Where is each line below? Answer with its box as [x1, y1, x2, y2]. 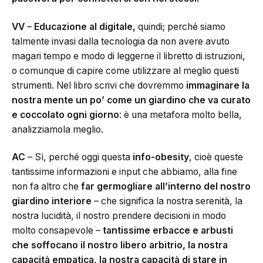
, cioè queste [189, 151, 243, 163]
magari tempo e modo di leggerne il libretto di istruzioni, [12, 50, 245, 62]
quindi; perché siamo [136, 21, 225, 32]
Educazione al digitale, [34, 21, 136, 32]
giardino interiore [12, 195, 92, 207]
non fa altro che [12, 181, 81, 193]
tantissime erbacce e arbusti [103, 225, 233, 237]
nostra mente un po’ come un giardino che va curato [12, 94, 251, 106]
